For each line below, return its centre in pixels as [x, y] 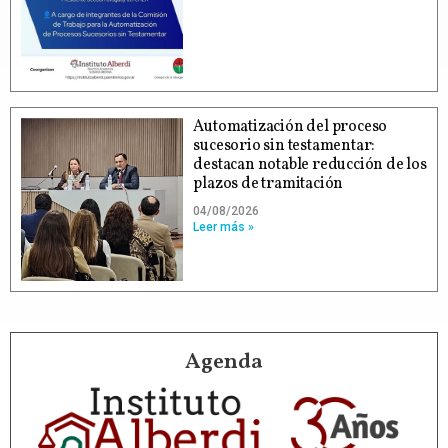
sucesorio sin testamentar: [284, 146]
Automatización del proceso [290, 127]
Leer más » [224, 227]
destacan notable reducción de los [310, 165]
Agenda [224, 362]
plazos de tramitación [268, 184]
